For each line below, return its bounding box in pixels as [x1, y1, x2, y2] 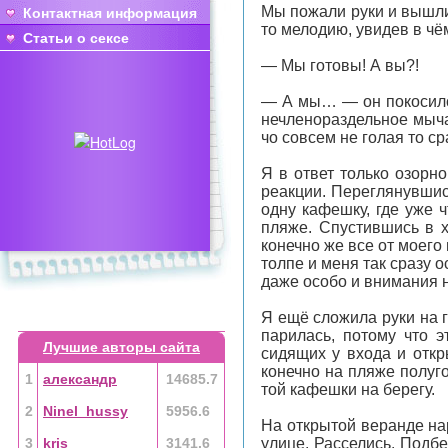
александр [43, 371, 117, 387]
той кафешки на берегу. [261, 381, 435, 398]
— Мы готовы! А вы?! [261, 57, 419, 74]
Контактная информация [23, 5, 197, 21]
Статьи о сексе [23, 30, 129, 46]
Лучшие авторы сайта [43, 339, 200, 355]
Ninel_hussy [43, 403, 128, 419]
